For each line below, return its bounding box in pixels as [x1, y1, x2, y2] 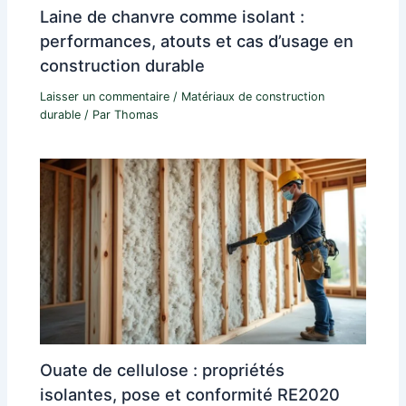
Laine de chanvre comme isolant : [40, 5, 305, 26]
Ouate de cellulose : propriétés [40, 359, 285, 380]
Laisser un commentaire [40, 89, 170, 103]
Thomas [114, 107, 159, 121]
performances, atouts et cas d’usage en [40, 30, 354, 51]
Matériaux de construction [181, 89, 325, 103]
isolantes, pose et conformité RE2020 [40, 383, 341, 404]
